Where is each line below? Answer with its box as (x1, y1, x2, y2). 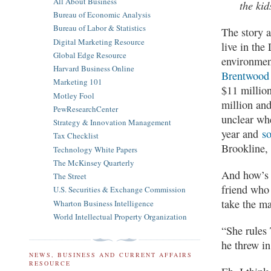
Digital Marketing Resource (53, 36, 145, 47)
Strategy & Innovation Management (53, 117, 171, 128)
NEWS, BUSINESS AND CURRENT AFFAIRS (29, 250, 192, 260)
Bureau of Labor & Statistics (53, 22, 146, 34)
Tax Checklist (53, 130, 99, 142)
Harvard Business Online (53, 63, 134, 74)
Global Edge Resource (53, 49, 126, 60)
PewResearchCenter (53, 103, 118, 114)
